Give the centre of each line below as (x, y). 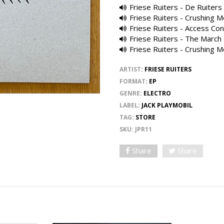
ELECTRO (157, 93)
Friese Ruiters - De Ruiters (176, 7)
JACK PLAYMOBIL (167, 105)
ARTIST (130, 69)
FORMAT (132, 81)
